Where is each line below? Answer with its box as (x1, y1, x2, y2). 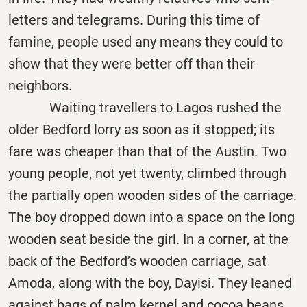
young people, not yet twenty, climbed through (8, 165, 286, 182)
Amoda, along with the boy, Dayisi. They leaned (8, 275, 292, 292)
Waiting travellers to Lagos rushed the (8, 99, 282, 116)
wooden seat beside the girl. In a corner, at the (8, 231, 288, 248)
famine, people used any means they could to (8, 34, 283, 51)
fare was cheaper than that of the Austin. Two (8, 143, 286, 160)
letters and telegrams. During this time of (8, 12, 260, 29)
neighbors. (8, 77, 72, 95)
